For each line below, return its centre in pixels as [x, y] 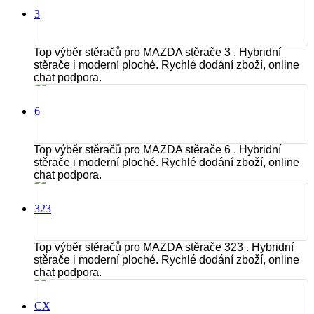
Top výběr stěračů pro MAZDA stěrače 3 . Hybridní [157, 53]
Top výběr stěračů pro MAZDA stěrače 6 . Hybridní [157, 150]
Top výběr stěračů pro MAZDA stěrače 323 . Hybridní [164, 247]
